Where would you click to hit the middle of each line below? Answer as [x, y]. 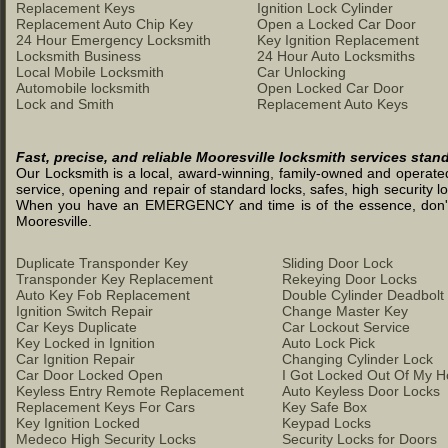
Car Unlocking [301, 72]
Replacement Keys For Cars [105, 407]
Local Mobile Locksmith [90, 72]
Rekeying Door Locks [349, 279]
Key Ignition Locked [78, 423]
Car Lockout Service [346, 327]
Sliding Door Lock [337, 263]
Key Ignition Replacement [338, 40]
